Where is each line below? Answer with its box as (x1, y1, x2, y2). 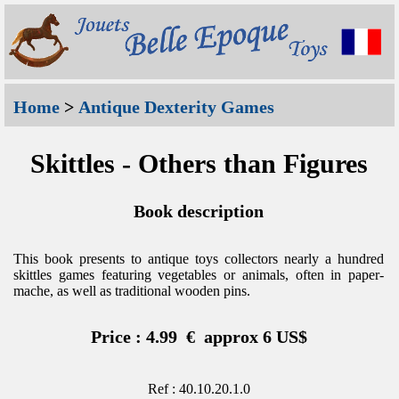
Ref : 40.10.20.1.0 (147, 380, 250, 396)
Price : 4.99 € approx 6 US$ (90, 326, 307, 346)
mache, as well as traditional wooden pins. (13, 282, 250, 298)
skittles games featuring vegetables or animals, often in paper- (13, 266, 385, 282)
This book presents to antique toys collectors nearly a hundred (13, 250, 385, 266)
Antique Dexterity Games (78, 96, 274, 117)
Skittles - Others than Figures (29, 148, 368, 178)
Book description (134, 200, 265, 221)
